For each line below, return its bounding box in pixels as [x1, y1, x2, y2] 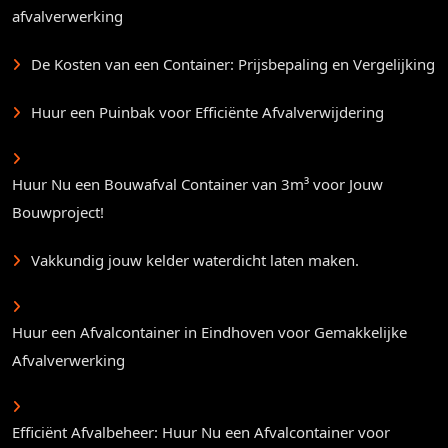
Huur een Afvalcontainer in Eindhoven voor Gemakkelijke [12, 322, 407, 343]
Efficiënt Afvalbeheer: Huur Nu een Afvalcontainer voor [12, 422, 390, 443]
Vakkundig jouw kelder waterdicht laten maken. [31, 250, 359, 271]
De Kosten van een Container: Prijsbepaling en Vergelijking [31, 54, 435, 75]
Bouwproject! [12, 202, 104, 223]
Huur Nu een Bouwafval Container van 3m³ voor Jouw [12, 174, 383, 195]
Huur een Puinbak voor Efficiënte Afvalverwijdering [31, 102, 384, 123]
